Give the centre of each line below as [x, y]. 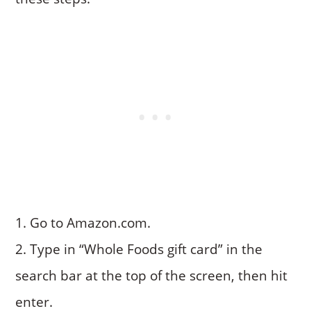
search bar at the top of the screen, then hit [152, 275]
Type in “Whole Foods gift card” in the [146, 249]
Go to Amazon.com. [91, 222]
